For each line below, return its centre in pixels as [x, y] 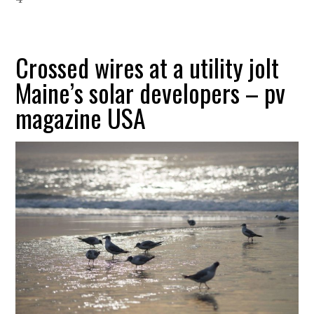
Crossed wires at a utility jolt [148, 67]
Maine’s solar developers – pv [151, 93]
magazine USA [81, 118]
